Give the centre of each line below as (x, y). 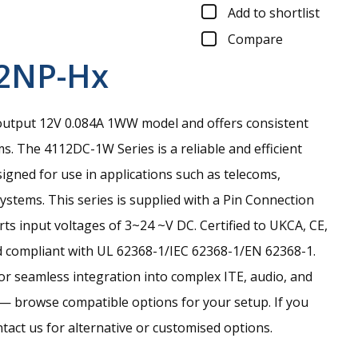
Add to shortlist (274, 12)
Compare (255, 40)
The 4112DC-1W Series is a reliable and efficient (159, 149)
